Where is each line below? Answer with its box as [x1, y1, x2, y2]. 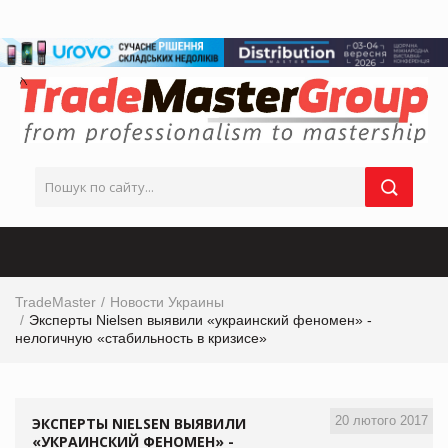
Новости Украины [110, 293, 224, 310]
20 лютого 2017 [335, 412, 428, 428]
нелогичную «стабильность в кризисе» [15, 329, 267, 346]
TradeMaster [15, 293, 96, 310]
